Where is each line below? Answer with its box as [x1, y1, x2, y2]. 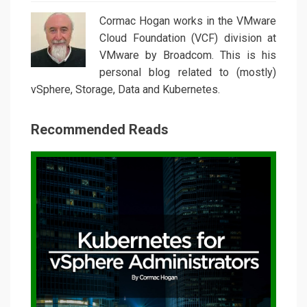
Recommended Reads [31, 121, 169, 138]
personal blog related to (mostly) [99, 66, 276, 79]
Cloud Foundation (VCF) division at [99, 32, 276, 45]
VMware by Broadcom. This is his [99, 49, 276, 62]
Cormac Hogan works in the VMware [99, 14, 276, 28]
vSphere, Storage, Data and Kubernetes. [31, 83, 220, 97]
